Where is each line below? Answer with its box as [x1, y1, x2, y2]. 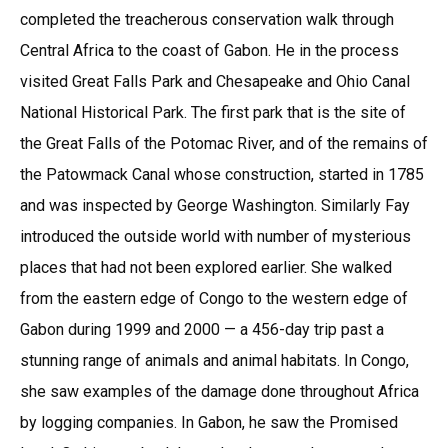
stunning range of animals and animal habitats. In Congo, [20, 350, 409, 370]
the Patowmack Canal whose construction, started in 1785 [20, 164, 424, 184]
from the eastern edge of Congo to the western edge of [20, 288, 408, 308]
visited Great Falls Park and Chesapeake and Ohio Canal [20, 71, 410, 91]
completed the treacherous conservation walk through [20, 9, 394, 29]
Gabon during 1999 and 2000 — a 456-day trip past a [20, 319, 384, 339]
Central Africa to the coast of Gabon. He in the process [20, 40, 399, 60]
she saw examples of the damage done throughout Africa [20, 381, 419, 401]
